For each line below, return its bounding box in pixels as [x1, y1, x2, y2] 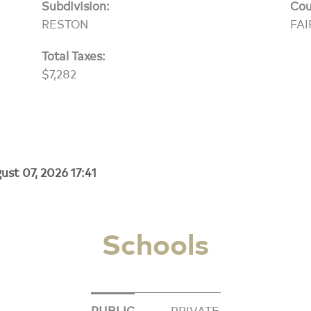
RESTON [41, 14, 88, 32]
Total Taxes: [41, 46, 106, 64]
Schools [102, 224, 209, 262]
